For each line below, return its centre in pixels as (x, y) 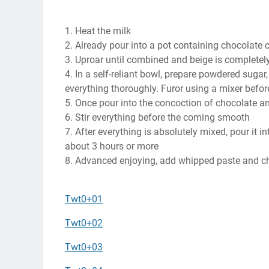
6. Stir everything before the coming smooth (157, 117)
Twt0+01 (84, 199)
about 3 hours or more (112, 146)
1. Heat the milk (98, 31)
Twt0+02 (84, 223)
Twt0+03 (84, 247)
